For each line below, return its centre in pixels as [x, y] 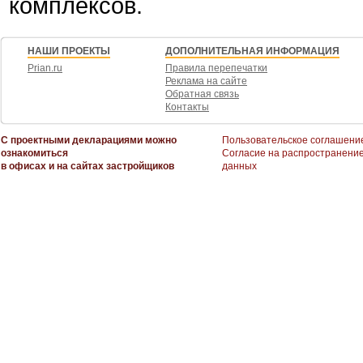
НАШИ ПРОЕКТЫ [69, 51]
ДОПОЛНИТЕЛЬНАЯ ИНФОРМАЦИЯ [252, 51]
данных [239, 166]
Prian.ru [45, 68]
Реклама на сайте [206, 81]
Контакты [187, 107]
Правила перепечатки [216, 68]
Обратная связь [202, 94]
